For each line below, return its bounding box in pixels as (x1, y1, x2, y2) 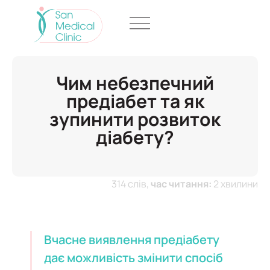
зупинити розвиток (49, 106, 221, 131)
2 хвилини (212, 177, 258, 190)
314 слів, (111, 177, 151, 190)
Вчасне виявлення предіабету (44, 231, 219, 248)
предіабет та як (66, 88, 204, 113)
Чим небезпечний (56, 70, 214, 95)
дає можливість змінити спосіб (44, 250, 223, 266)
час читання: (151, 177, 212, 190)
